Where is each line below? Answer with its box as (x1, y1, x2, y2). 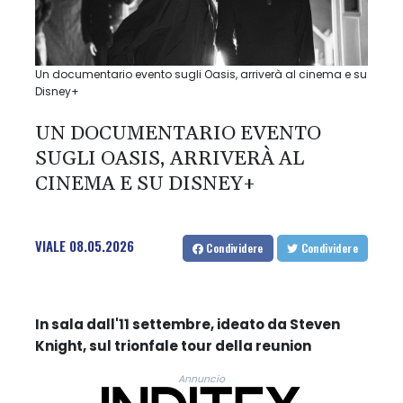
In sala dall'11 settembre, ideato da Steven (35, 314, 340, 334)
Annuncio (178, 372, 225, 386)
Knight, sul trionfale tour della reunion (35, 336, 311, 355)
